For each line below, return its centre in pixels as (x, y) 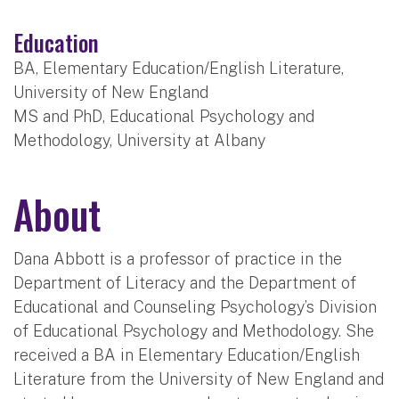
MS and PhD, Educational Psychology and (164, 116)
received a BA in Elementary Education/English (187, 354)
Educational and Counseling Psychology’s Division (195, 306)
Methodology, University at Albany (139, 140)
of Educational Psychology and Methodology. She (194, 330)
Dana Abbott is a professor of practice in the (178, 258)
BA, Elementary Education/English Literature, (179, 68)
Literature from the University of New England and (199, 379)
